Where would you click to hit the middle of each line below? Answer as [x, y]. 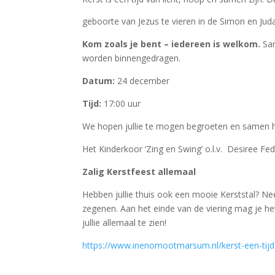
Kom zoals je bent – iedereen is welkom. [172, 44]
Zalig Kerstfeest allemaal [144, 172]
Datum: [99, 81]
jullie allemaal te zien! [125, 223]
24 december [142, 81]
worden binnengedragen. [132, 58]
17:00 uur [121, 104]
